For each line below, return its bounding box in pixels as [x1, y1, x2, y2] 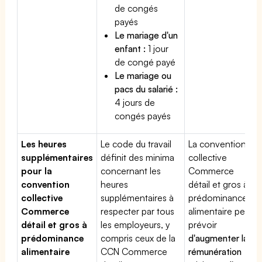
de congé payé [115, 56, 176, 68]
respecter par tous [101, 205, 175, 217]
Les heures [21, 137, 67, 150]
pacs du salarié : [115, 82, 178, 95]
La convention [188, 137, 247, 150]
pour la [21, 164, 53, 177]
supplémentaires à [101, 191, 174, 204]
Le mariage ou [115, 69, 172, 81]
